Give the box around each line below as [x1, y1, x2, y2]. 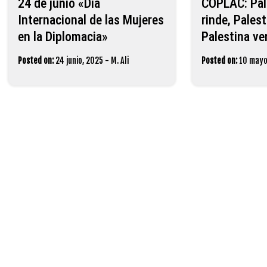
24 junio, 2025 [55, 55, 103, 66]
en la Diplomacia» [18, 29, 108, 44]
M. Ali [111, 55, 129, 66]
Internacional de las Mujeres [18, 12, 164, 27]
